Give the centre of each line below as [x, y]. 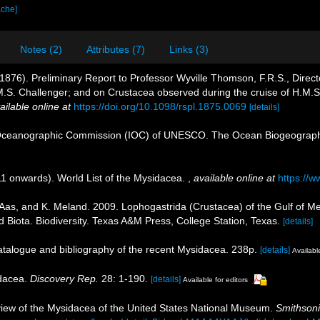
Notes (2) [41, 49]
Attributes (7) [116, 49]
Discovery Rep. [64, 278]
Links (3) [189, 49]
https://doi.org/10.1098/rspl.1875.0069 [160, 106]
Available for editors [215, 279]
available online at [234, 178]
